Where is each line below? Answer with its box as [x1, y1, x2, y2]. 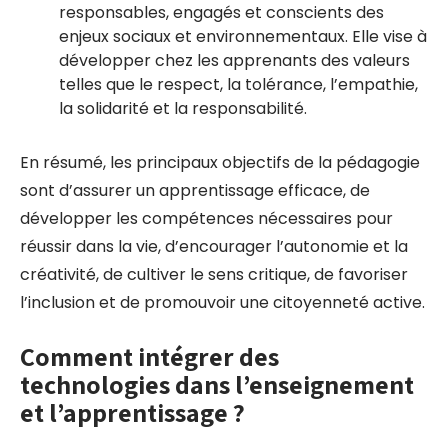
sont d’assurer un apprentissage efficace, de [20, 179, 370, 202]
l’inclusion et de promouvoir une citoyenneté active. [20, 291, 425, 314]
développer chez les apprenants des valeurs [59, 49, 410, 72]
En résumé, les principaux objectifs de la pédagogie [20, 151, 420, 174]
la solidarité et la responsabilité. [59, 97, 307, 120]
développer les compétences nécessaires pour [20, 207, 393, 230]
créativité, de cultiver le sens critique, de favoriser [20, 263, 408, 286]
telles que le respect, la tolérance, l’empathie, [59, 73, 418, 96]
